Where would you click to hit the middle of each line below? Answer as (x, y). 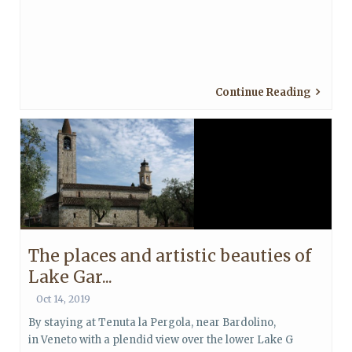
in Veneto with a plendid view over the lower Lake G (161, 340)
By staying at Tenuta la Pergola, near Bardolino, (152, 323)
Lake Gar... (70, 277)
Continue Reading (263, 92)
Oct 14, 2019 (63, 299)
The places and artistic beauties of (170, 256)
